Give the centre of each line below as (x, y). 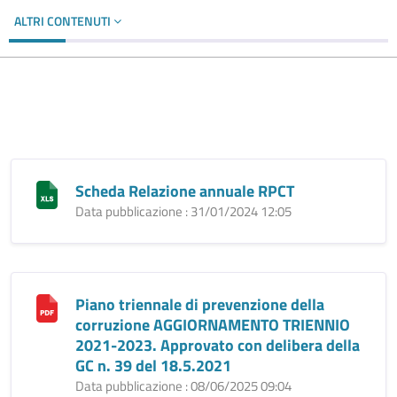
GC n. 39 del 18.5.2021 (153, 366)
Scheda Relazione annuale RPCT (185, 191)
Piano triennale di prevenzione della (200, 304)
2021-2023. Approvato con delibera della (218, 345)
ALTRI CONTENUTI (64, 21)
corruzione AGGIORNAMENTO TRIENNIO (213, 325)
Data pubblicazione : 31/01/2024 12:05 (183, 211)
